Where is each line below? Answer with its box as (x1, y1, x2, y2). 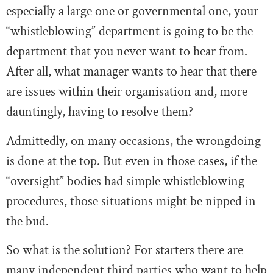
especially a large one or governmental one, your (6, 2, 258, 21)
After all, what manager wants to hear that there (6, 63, 257, 81)
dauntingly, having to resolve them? (6, 103, 193, 121)
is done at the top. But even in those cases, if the (6, 152, 257, 170)
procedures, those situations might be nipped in (6, 192, 256, 210)
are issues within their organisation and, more (6, 83, 247, 101)
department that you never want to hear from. (6, 43, 247, 61)
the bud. (6, 212, 49, 230)
